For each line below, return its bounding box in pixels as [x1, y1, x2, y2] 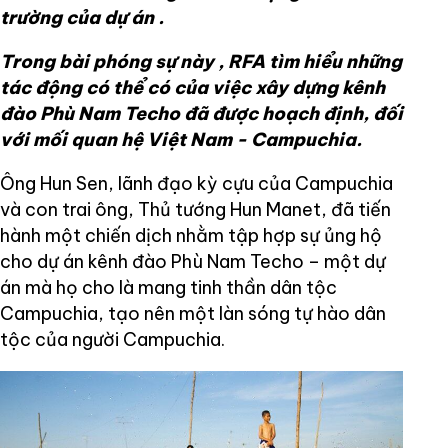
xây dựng [255, 75, 342, 99]
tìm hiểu [269, 49, 342, 73]
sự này [155, 49, 214, 73]
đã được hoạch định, [184, 101, 373, 125]
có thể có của [86, 75, 212, 99]
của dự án [66, 5, 154, 29]
